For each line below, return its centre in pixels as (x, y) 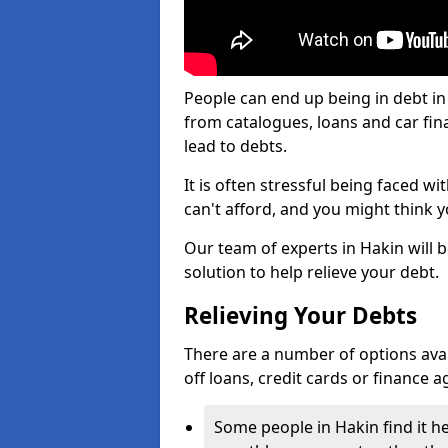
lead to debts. (235, 146)
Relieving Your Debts (300, 315)
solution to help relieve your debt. (311, 272)
